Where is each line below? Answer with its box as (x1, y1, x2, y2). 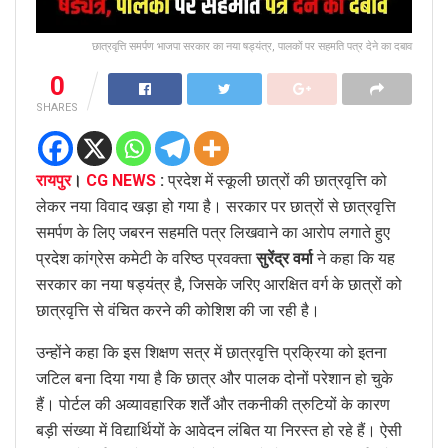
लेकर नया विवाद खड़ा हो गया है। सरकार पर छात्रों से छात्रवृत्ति (36, 197, 396, 217)
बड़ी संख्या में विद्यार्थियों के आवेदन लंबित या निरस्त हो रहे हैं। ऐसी (36, 421, 402, 441)
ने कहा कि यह (313, 249, 395, 269)
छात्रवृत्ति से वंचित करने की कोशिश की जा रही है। (36, 301, 320, 321)
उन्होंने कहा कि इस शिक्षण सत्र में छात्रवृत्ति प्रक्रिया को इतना (36, 343, 387, 363)
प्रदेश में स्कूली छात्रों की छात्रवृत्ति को (168, 171, 387, 191)
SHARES (36, 101, 78, 115)
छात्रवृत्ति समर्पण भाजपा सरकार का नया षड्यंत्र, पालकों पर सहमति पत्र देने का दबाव (92, 40, 412, 54)
